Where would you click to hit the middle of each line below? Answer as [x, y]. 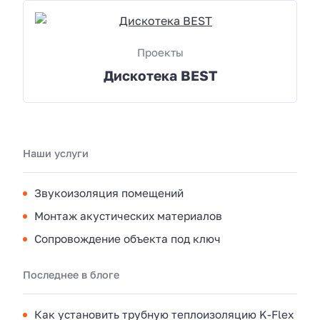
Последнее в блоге [71, 274]
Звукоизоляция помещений [109, 192]
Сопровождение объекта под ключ [127, 238]
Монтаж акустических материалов [128, 215]
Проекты [160, 52]
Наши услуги [56, 153]
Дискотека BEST [160, 75]
